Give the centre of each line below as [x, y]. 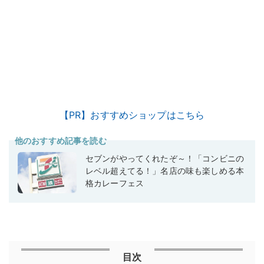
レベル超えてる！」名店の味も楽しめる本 [165, 170]
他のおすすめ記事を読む [61, 140]
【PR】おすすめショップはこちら [132, 115]
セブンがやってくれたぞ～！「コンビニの [165, 158]
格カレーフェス [115, 183]
